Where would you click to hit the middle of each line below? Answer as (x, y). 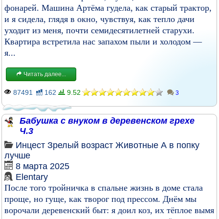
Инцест (30, 145)
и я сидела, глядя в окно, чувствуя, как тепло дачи (99, 19)
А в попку (180, 145)
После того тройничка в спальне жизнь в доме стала (104, 188)
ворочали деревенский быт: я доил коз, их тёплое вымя (109, 210)
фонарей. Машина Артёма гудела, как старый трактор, (108, 8)
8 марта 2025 (43, 166)
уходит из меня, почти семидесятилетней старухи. (99, 30)
